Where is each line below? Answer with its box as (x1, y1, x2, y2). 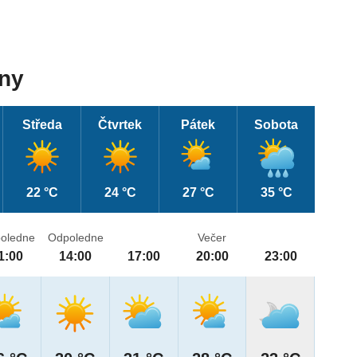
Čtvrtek (98, 118, 143, 132)
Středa (22, 118, 62, 132)
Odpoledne (47, 231, 104, 245)
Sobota (254, 118, 299, 132)
